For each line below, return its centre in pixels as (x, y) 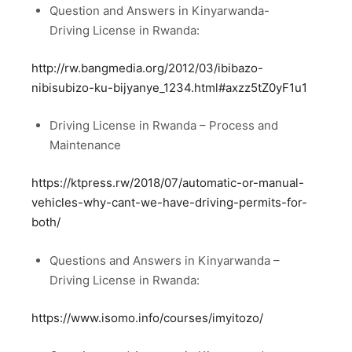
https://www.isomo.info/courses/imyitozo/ (147, 317)
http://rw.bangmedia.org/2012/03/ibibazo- (147, 68)
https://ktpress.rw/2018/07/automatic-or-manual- (168, 183)
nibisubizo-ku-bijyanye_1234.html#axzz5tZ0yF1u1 (169, 87)
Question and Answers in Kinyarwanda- (159, 10)
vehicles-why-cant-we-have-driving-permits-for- (169, 203)
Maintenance (85, 145)
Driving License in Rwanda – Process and (163, 125)
